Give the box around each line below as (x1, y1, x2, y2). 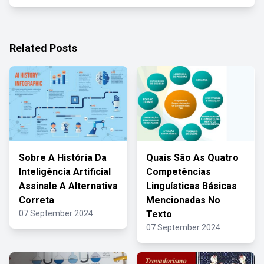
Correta (19, 194, 54, 206)
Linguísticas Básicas (146, 180, 237, 192)
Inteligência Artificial (19, 166, 111, 177)
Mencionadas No (146, 194, 220, 206)
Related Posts (9, 42, 77, 54)
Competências (146, 166, 211, 177)
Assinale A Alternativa (19, 180, 118, 192)
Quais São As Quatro (146, 152, 239, 163)
